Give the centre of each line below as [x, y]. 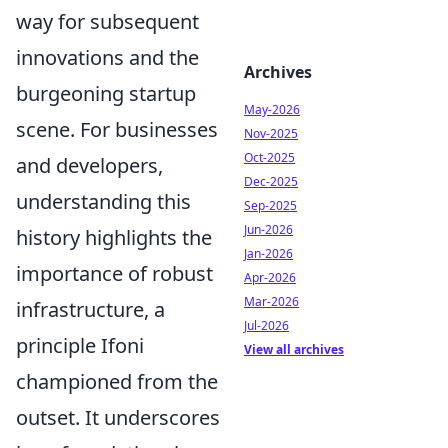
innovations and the [107, 57]
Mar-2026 [271, 301]
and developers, [89, 165]
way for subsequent [107, 21]
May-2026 [272, 109]
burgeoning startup [106, 93]
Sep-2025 [270, 205]
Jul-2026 [266, 325]
